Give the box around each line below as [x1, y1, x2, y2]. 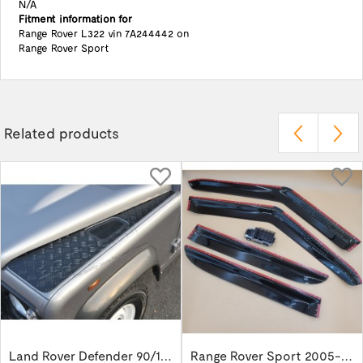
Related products [4, 124, 119, 142]
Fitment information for [18, 12, 132, 25]
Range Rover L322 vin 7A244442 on [18, 27, 191, 40]
